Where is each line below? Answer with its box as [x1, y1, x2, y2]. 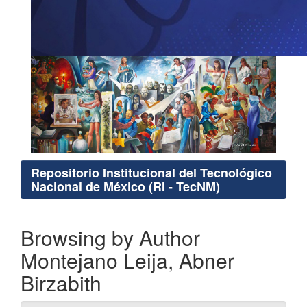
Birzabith [21, 268, 101, 298]
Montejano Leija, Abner [21, 245, 234, 275]
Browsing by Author [21, 223, 200, 253]
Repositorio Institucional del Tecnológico [31, 164, 272, 182]
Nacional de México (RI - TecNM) [31, 177, 220, 196]
